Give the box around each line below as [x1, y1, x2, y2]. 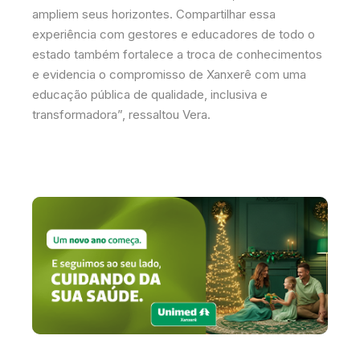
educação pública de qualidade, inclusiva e [32, 87, 268, 103]
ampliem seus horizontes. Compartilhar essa [32, 6, 276, 22]
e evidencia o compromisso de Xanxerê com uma [32, 67, 306, 83]
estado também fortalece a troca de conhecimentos [32, 47, 322, 63]
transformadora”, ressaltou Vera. [32, 107, 211, 123]
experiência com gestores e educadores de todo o [32, 27, 315, 43]
